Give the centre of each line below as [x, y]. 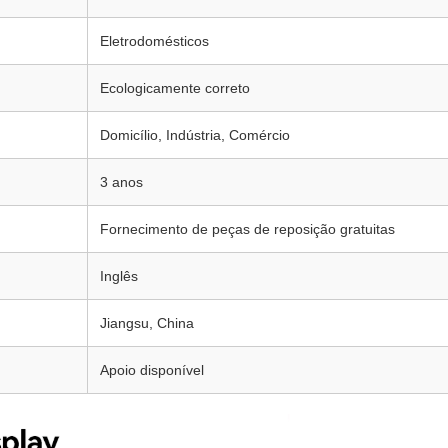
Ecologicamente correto [175, 88]
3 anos [121, 182]
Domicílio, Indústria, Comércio [195, 135]
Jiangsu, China [147, 323]
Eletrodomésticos [154, 41]
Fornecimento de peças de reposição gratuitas [247, 229]
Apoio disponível [152, 370]
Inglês [119, 276]
